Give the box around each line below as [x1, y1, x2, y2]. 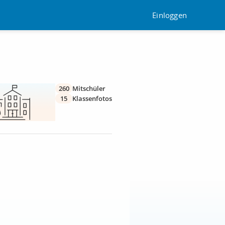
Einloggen [152, 10, 187, 20]
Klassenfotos [72, 94, 112, 103]
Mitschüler [72, 84, 105, 93]
